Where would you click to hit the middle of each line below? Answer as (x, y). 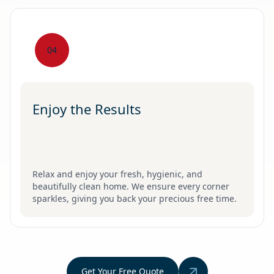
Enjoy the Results (87, 109)
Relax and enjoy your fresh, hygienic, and (117, 174)
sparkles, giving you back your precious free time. (135, 198)
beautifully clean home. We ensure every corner (131, 186)
